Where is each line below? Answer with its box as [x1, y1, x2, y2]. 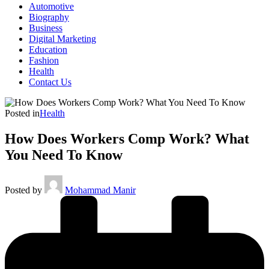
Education [29, 44, 67, 55]
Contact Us [29, 77, 71, 87]
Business [29, 23, 62, 33]
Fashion [29, 55, 59, 65]
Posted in [5, 108, 40, 118]
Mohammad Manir [65, 184, 136, 195]
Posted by [5, 184, 42, 195]
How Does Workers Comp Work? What [5, 130, 249, 147]
